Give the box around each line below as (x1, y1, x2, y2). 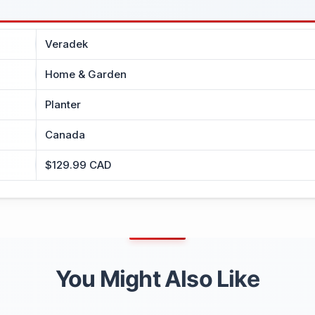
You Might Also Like (56, 264, 259, 292)
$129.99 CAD (45, 157, 111, 172)
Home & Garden (45, 67, 127, 81)
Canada (45, 127, 85, 141)
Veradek (45, 37, 88, 51)
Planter (45, 97, 81, 111)
